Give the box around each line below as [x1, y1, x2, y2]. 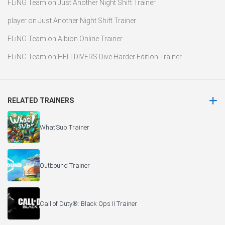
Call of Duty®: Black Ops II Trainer [40, 199, 137, 207]
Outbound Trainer [40, 161, 90, 169]
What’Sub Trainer [40, 123, 89, 131]
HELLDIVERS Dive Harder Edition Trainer [58, 53, 182, 61]
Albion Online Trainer [58, 35, 123, 43]
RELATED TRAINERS [8, 96, 74, 105]
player [8, 17, 27, 25]
